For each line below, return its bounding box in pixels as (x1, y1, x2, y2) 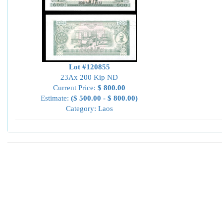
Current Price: (53, 84, 98, 92)
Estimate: (41, 94, 71, 102)
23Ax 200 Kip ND (60, 73, 118, 81)
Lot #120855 (68, 63, 110, 71)
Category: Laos (65, 105, 113, 112)
